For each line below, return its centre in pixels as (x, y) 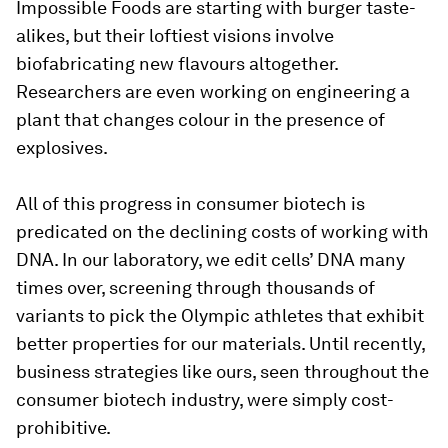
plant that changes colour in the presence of (200, 119)
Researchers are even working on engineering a (213, 91)
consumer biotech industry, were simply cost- (205, 399)
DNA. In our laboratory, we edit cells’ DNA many (210, 259)
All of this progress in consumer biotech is (190, 203)
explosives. (62, 147)
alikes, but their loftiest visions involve (175, 35)
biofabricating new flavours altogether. (177, 63)
